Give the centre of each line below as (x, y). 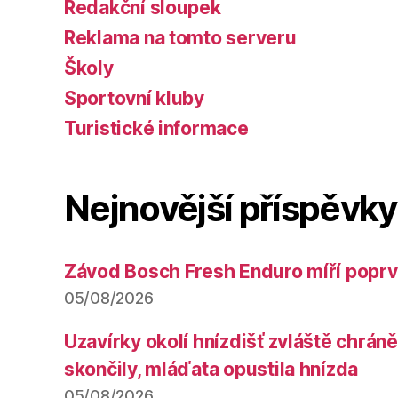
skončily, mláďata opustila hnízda (211, 369)
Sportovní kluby (134, 98)
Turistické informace (156, 128)
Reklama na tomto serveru (180, 37)
